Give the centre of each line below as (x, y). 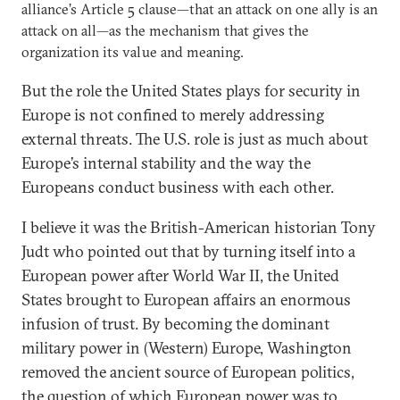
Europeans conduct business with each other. (178, 187)
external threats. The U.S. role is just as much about (195, 139)
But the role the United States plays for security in (191, 91)
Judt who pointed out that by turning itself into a (188, 251)
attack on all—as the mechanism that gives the (165, 30)
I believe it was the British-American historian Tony (199, 227)
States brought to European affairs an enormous (186, 300)
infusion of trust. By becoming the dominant (175, 324)
